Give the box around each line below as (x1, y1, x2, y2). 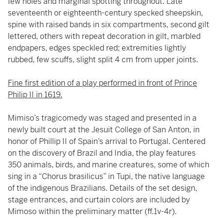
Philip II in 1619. (8, 90, 62, 100)
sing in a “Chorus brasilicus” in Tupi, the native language (8, 171, 205, 182)
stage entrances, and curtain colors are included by (8, 195, 190, 205)
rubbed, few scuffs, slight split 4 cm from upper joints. (8, 54, 198, 65)
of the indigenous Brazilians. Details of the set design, (8, 183, 197, 193)
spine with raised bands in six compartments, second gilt (8, 19, 209, 30)
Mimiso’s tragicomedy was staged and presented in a (8, 113, 197, 123)
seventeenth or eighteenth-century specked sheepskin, (8, 8, 203, 18)
